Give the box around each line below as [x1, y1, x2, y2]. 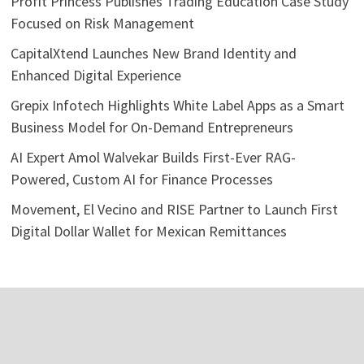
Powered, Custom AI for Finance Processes [10, 169, 273, 188]
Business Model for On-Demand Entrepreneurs [10, 117, 293, 136]
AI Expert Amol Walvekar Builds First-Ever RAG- [10, 147, 296, 167]
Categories [10, 294, 121, 326]
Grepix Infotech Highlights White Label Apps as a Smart [10, 95, 344, 115]
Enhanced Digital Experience [10, 65, 181, 84]
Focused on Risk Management [10, 13, 194, 32]
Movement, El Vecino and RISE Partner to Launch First [10, 199, 338, 219]
